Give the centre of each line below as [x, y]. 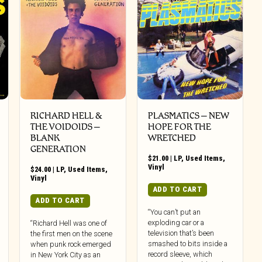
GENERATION [58, 149]
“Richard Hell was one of [69, 223]
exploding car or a [176, 222]
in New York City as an [66, 254]
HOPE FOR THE [179, 127]
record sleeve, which [180, 254]
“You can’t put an [174, 212]
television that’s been [181, 233]
